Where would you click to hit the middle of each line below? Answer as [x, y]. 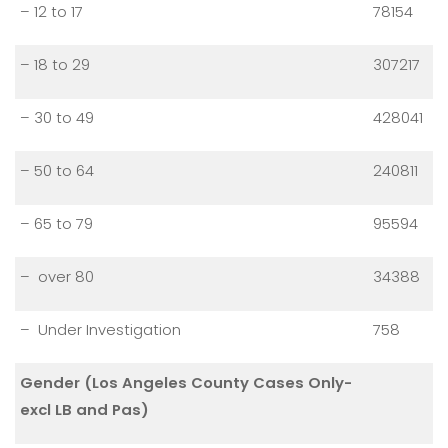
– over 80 [57, 276]
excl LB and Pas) [84, 409]
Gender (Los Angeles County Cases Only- [186, 382]
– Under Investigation [100, 329]
